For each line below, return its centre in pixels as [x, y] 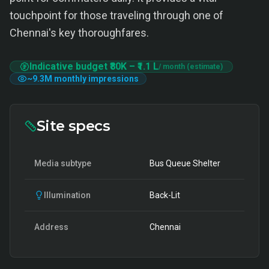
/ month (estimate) [191, 67]
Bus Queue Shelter [185, 163]
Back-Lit [165, 195]
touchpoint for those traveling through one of [116, 15]
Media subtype [63, 163]
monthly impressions [95, 79]
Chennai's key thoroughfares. [79, 33]
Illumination [67, 195]
